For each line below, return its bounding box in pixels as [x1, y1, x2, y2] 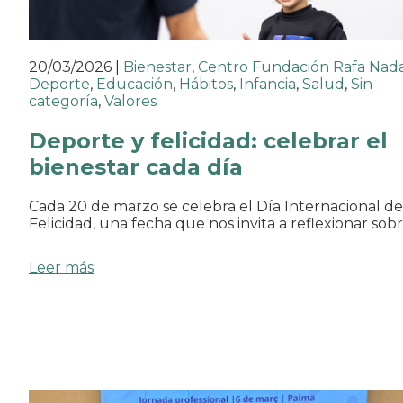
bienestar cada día [29, 153, 243, 180]
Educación [96, 75, 173, 93]
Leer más [29, 258, 94, 276]
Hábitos [179, 75, 233, 93]
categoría [29, 92, 98, 110]
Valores [104, 92, 157, 110]
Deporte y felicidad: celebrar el [29, 127, 388, 154]
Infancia [239, 75, 296, 93]
